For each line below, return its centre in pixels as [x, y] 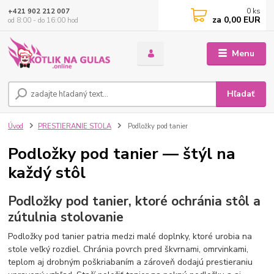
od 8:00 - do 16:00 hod [43, 20]
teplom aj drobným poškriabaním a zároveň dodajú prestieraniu [131, 262]
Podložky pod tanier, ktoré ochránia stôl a [135, 201]
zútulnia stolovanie [66, 217]
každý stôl [47, 172]
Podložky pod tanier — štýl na [122, 154]
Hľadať [241, 94]
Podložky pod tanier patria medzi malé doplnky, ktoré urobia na [130, 237]
